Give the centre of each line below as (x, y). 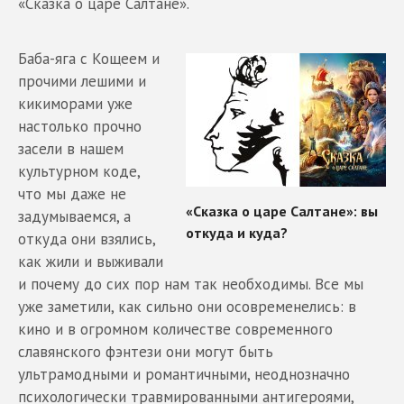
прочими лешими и (82, 82)
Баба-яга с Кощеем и (89, 59)
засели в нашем (71, 149)
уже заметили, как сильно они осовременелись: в (187, 307)
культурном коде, (79, 172)
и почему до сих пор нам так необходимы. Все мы (191, 285)
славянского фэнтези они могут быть (146, 352)
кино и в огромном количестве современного (175, 330)
